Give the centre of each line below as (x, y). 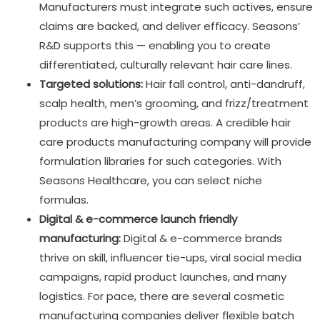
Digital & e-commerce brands (203, 238)
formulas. (64, 199)
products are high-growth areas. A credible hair (165, 122)
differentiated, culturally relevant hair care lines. (166, 64)
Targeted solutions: (91, 84)
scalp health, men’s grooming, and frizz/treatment (174, 103)
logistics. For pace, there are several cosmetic (162, 296)
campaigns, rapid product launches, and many (163, 276)
